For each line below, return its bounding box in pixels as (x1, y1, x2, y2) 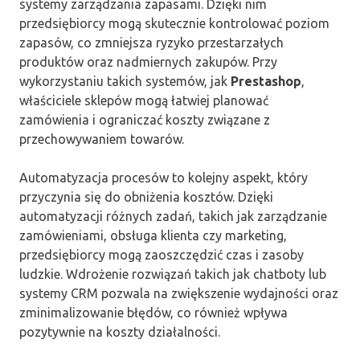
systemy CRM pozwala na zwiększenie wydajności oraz (19, 285, 338, 301)
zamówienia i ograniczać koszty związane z (19, 112, 270, 127)
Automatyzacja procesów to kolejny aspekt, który (19, 170, 308, 185)
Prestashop (231, 73, 301, 88)
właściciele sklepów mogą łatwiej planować (19, 92, 268, 108)
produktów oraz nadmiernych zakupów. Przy (19, 54, 277, 69)
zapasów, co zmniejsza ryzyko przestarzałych (19, 35, 284, 50)
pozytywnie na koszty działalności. (19, 324, 220, 339)
